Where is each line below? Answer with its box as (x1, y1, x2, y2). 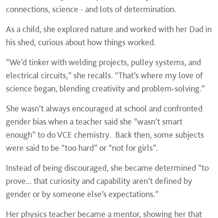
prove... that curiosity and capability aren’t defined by (6, 176, 192, 186)
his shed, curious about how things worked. (6, 37, 156, 48)
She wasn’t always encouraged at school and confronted (6, 103, 202, 114)
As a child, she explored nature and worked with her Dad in (6, 24, 212, 35)
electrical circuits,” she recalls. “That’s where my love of (6, 70, 203, 81)
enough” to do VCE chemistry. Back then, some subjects (6, 129, 204, 140)
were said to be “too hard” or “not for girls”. (6, 143, 158, 153)
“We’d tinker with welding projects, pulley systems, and (6, 57, 201, 68)
